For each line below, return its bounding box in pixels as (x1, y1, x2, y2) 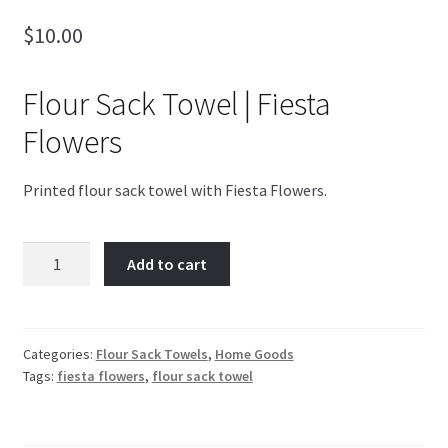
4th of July (77, 72, 151, 93)
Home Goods (214, 345, 294, 364)
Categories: (22, 345, 96, 364)
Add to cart (127, 253, 208, 274)
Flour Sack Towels (95, 345, 208, 364)
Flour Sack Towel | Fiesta (22, 83, 331, 124)
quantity (21, 292, 80, 313)
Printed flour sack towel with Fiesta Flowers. (22, 179, 327, 200)
